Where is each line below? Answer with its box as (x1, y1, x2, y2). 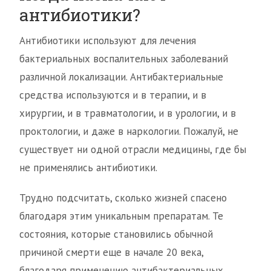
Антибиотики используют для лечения (19, 34, 196, 47)
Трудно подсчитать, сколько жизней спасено (19, 191, 227, 204)
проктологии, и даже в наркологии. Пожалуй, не (19, 125, 238, 138)
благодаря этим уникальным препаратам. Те (19, 209, 223, 223)
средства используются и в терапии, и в (19, 88, 206, 102)
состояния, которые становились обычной (19, 227, 213, 241)
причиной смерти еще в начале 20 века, (19, 246, 203, 259)
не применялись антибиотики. (19, 161, 157, 174)
